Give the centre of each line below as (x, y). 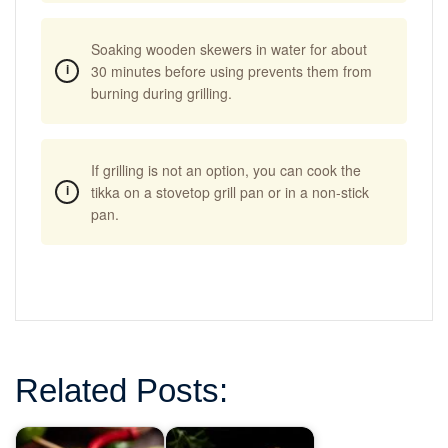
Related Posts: (121, 390)
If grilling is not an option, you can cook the (226, 169)
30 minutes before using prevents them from (231, 70)
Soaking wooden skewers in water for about (229, 48)
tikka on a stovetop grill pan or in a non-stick (230, 191)
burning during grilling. (161, 92)
